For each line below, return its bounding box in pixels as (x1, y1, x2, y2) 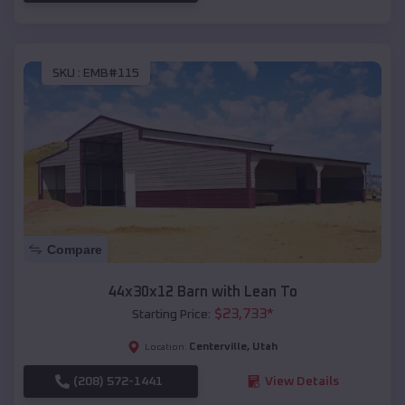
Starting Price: (131, 307, 211, 321)
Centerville (189, 341, 247, 353)
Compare (47, 241, 102, 257)
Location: (145, 342, 187, 352)
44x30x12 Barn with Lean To (108, 284, 297, 299)
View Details (264, 374, 339, 388)
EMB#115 (83, 67, 139, 80)
